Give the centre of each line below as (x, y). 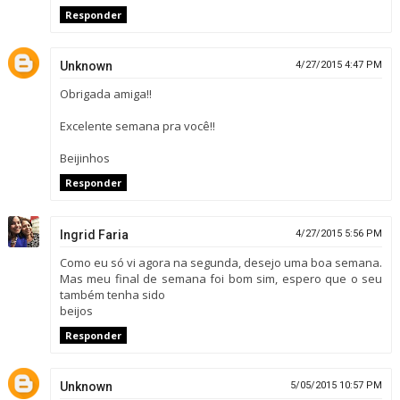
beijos (76, 310)
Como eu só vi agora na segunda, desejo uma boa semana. (221, 262)
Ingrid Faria (94, 234)
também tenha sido (112, 294)
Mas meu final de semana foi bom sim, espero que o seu (221, 278)
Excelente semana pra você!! (137, 126)
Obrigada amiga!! (105, 94)
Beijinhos (84, 158)
